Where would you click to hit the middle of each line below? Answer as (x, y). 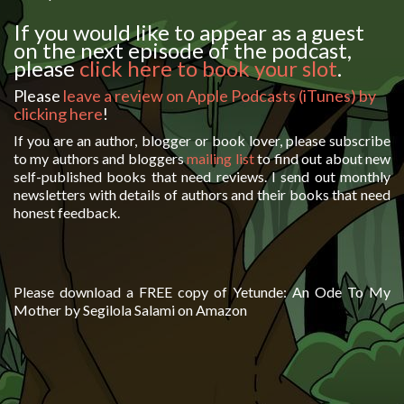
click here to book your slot (206, 68)
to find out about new (322, 158)
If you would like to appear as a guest (189, 32)
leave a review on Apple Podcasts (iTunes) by (220, 95)
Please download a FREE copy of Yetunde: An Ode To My (202, 291)
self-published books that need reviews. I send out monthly (202, 176)
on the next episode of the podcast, (183, 50)
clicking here (58, 113)
